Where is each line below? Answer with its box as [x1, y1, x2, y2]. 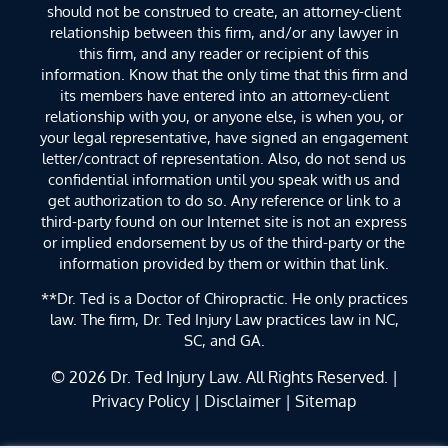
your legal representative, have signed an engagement [40, 127, 408, 146]
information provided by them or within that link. [59, 253, 389, 272]
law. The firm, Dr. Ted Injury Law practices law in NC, [49, 309, 399, 328]
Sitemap [295, 390, 356, 412]
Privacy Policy [92, 390, 190, 412]
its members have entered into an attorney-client [59, 85, 389, 104]
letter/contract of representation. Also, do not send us [42, 148, 406, 167]
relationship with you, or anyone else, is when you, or [45, 106, 403, 125]
